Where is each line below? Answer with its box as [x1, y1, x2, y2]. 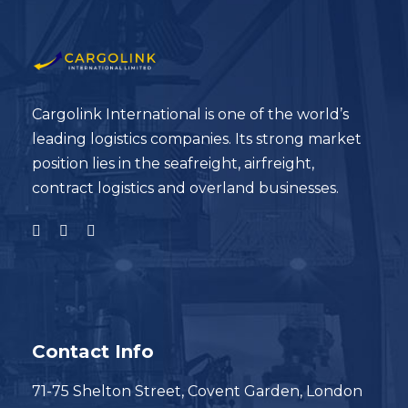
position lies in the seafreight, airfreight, [32, 155, 314, 173]
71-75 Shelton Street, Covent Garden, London [32, 382, 362, 401]
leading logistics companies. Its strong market [32, 130, 362, 148]
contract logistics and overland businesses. [32, 179, 339, 198]
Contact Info [32, 341, 154, 363]
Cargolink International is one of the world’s [32, 106, 349, 124]
